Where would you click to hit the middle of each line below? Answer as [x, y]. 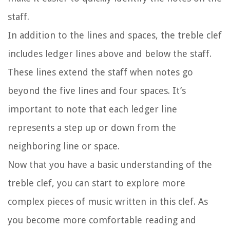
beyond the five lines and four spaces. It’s [97, 91]
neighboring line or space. [64, 146]
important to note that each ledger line [92, 109]
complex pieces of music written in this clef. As [108, 202]
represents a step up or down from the [92, 128]
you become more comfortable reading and [102, 220]
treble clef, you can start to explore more [97, 183]
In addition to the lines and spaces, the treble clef [115, 35]
